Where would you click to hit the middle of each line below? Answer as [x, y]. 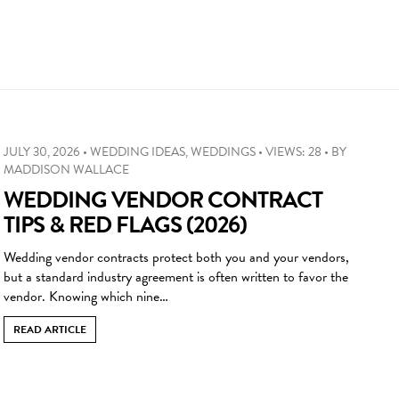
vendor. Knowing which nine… [86, 296]
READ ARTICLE [50, 329]
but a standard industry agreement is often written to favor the [176, 277]
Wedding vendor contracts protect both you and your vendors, [176, 257]
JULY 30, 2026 [42, 151]
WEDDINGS [223, 151]
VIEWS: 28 [293, 151]
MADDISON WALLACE [66, 169]
